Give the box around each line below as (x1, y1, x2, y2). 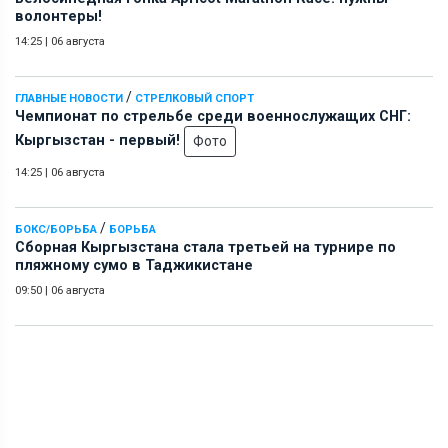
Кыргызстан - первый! (15, 131, 184, 149)
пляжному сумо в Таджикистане (15, 256, 253, 274)
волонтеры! (15, 7, 102, 25)
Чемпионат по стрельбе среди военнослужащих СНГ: (15, 107, 411, 125)
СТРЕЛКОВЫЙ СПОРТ (135, 91, 254, 105)
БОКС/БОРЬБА (15, 222, 97, 236)
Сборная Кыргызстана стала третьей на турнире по (15, 238, 396, 256)
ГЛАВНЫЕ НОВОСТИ (15, 91, 123, 105)
